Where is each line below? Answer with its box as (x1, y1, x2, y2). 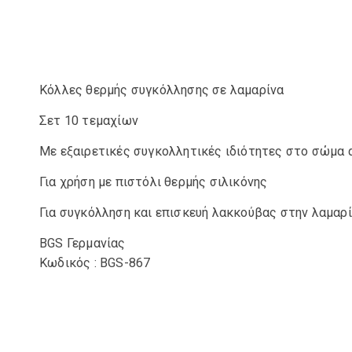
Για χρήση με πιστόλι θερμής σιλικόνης (39, 174, 268, 189)
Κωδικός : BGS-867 (39, 255, 151, 270)
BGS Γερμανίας (39, 236, 126, 251)
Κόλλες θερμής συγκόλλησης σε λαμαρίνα (39, 82, 284, 97)
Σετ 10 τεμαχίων (39, 113, 138, 128)
